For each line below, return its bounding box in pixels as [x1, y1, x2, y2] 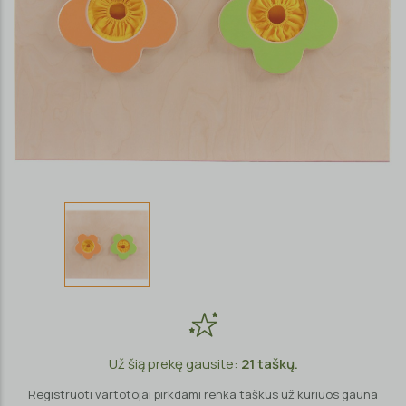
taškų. [254, 354, 298, 373]
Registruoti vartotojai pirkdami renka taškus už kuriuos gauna [28, 386, 378, 402]
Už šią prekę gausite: [108, 354, 241, 373]
